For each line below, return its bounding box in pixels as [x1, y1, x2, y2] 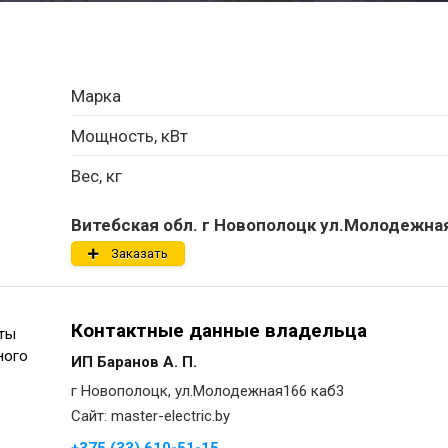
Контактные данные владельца [71, 319, 367, 342]
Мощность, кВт [71, 126, 188, 146]
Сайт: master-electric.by [71, 407, 230, 425]
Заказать [111, 246, 168, 261]
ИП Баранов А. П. [71, 353, 197, 371]
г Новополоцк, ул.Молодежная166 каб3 [71, 382, 344, 400]
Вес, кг [71, 166, 122, 186]
